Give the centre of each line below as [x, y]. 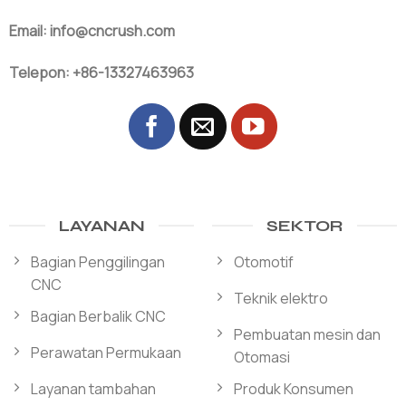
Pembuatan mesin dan [307, 334]
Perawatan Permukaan [106, 352]
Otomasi [261, 357]
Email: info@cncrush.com [92, 31]
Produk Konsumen [293, 388]
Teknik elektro [280, 298]
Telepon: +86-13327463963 [101, 73]
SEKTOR [304, 226]
